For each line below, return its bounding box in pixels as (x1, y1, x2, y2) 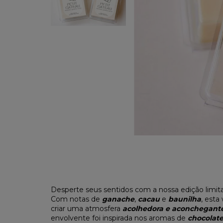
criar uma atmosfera (51, 204, 122, 213)
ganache (102, 194, 134, 204)
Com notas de (51, 194, 102, 204)
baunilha (168, 194, 201, 204)
